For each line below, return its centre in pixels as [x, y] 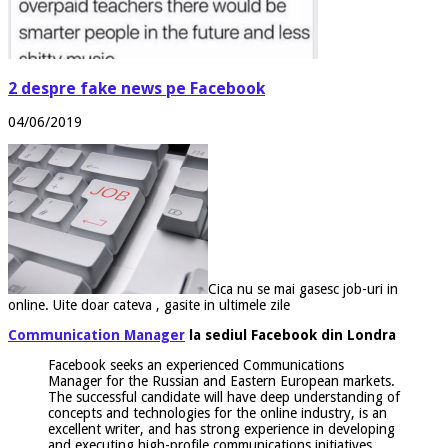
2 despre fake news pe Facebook [136, 88]
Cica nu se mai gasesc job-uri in [303, 288]
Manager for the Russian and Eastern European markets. [221, 380]
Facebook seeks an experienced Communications [196, 364]
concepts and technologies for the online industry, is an [217, 412]
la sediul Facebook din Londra [290, 334]
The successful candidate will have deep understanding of [224, 396]
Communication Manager [96, 334]
